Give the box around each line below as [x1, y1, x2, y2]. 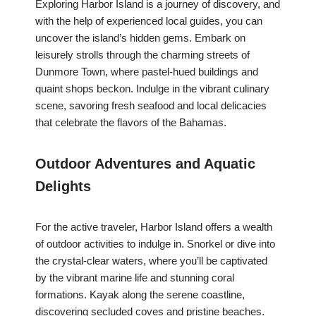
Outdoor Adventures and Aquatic [35, 156, 255, 172]
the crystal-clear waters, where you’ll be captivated [35, 255, 267, 267]
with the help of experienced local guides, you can [35, 15, 262, 28]
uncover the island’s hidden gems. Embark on [35, 32, 245, 44]
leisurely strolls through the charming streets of [35, 49, 250, 61]
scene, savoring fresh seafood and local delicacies [35, 99, 267, 112]
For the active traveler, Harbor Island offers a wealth [35, 221, 272, 233]
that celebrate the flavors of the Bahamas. [35, 116, 226, 129]
